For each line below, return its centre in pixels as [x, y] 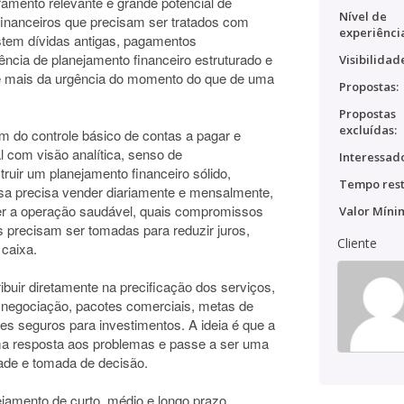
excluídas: [368, 130]
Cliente [357, 243]
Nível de [363, 16]
